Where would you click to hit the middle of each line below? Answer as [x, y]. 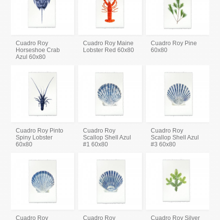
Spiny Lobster [34, 137]
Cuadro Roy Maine [109, 43]
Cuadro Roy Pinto [40, 130]
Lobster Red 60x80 [109, 50]
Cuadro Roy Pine [174, 43]
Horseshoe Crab [38, 50]
